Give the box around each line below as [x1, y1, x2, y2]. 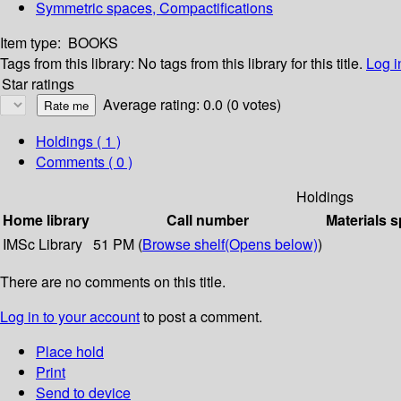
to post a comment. [140, 306, 262, 328]
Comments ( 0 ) [36, 151, 132, 173]
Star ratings [2, 73, 74, 95]
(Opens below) [225, 234, 318, 255]
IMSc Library [3, 234, 82, 255]
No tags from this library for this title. [138, 53, 363, 74]
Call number [166, 209, 249, 231]
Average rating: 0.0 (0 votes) [103, 94, 281, 115]
